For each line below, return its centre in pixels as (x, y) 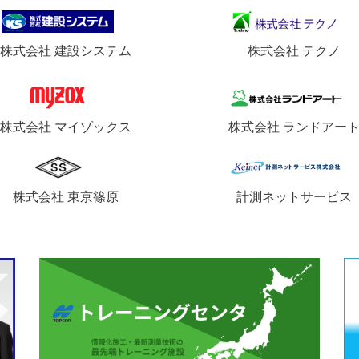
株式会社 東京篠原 (65, 197)
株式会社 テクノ (294, 50)
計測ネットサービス (294, 197)
